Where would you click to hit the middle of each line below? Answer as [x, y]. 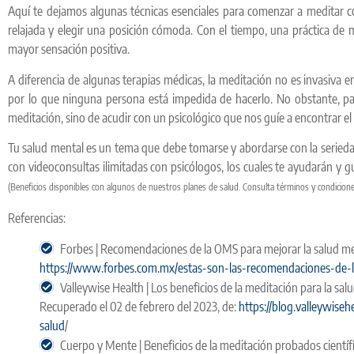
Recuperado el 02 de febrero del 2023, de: [139, 306]
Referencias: [37, 218]
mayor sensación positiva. [69, 49]
